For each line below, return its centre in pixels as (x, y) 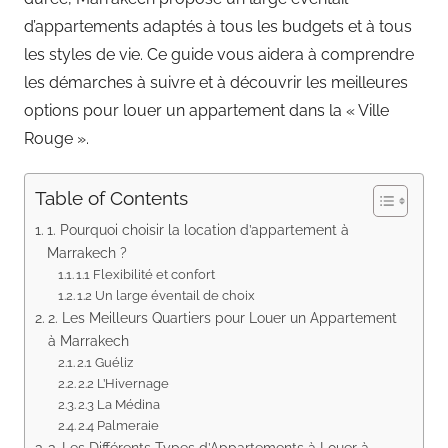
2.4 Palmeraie (119, 425)
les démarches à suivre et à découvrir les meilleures (216, 82)
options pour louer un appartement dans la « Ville (206, 110)
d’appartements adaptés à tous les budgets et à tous (218, 26)
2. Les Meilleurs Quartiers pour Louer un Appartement (222, 317)
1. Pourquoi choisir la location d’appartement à (197, 229)
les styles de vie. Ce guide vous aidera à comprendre (219, 54)
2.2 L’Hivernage (124, 383)
